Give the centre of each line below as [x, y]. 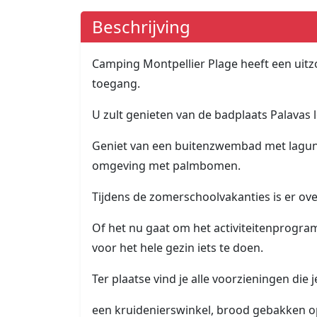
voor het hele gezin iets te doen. [178, 248]
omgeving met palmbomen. [166, 166]
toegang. [116, 84]
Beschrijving [141, 27]
